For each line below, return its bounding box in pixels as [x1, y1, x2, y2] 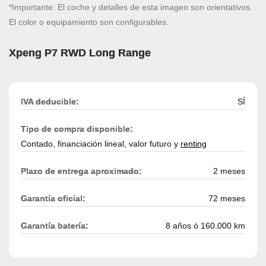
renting [180, 139, 207, 149]
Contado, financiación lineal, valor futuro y [21, 139, 180, 149]
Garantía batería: [21, 221, 88, 231]
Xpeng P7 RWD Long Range [9, 47, 151, 59]
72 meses [208, 194, 245, 204]
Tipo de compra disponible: [21, 124, 133, 134]
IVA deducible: [21, 97, 79, 107]
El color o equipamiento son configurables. [9, 17, 169, 27]
